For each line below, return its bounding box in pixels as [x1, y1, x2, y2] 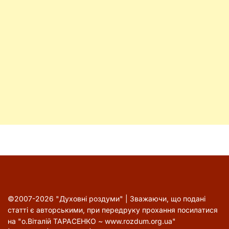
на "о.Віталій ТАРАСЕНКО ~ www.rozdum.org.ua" [8, 216, 176, 225]
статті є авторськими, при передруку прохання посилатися [8, 205, 218, 214]
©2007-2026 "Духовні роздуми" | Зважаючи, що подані [8, 194, 205, 203]
